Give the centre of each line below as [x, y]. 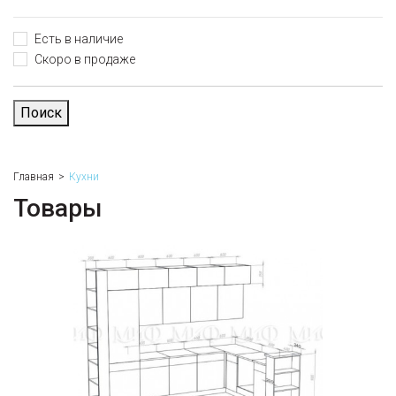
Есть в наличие [79, 39]
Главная [34, 177]
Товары [57, 208]
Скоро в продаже [85, 59]
